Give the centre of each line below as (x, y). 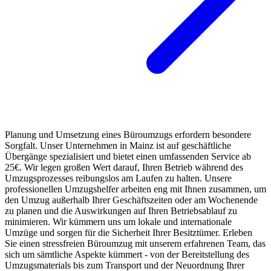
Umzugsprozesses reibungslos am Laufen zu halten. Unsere (118, 178)
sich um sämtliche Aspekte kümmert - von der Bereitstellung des (127, 255)
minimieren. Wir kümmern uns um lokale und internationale (118, 222)
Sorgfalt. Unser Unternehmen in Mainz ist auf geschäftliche (118, 146)
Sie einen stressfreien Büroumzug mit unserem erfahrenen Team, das (135, 244)
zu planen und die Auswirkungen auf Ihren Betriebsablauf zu (121, 211)
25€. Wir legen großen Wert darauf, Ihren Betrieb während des (124, 168)
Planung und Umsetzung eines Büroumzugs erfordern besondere (128, 135)
